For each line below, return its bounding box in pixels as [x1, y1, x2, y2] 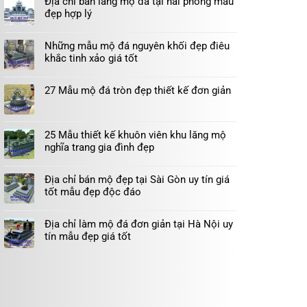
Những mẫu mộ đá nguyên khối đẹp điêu [45, 40, 230, 52]
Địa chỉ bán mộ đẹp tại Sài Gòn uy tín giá [45, 173, 230, 186]
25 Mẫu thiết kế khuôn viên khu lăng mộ [45, 129, 226, 141]
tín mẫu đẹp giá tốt [45, 230, 131, 243]
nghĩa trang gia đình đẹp [45, 141, 154, 153]
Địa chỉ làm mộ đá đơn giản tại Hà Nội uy [45, 218, 233, 230]
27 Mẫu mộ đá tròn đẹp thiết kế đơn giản [45, 84, 231, 97]
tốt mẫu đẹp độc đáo [45, 186, 141, 198]
